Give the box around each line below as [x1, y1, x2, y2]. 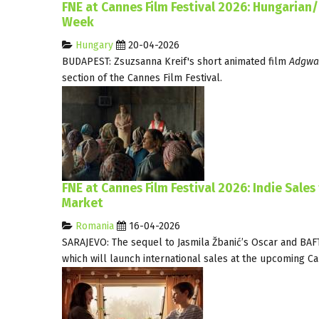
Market [62, 195, 103, 211]
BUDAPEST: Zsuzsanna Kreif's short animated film [62, 55, 289, 68]
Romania [75, 219, 114, 232]
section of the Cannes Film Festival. [62, 71, 222, 84]
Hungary [75, 38, 113, 51]
